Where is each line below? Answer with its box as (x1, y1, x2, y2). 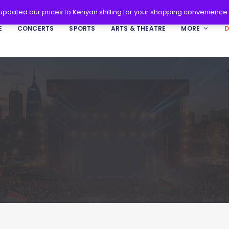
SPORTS (69, 24, 96, 33)
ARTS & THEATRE (110, 24, 166, 33)
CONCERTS (17, 24, 54, 33)
